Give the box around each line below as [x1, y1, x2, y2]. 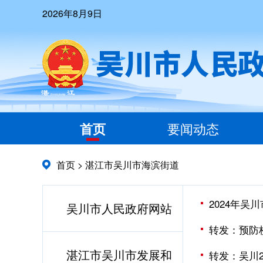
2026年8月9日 [42, 6, 102, 20]
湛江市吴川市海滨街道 [85, 158, 179, 171]
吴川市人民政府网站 [66, 200, 172, 217]
